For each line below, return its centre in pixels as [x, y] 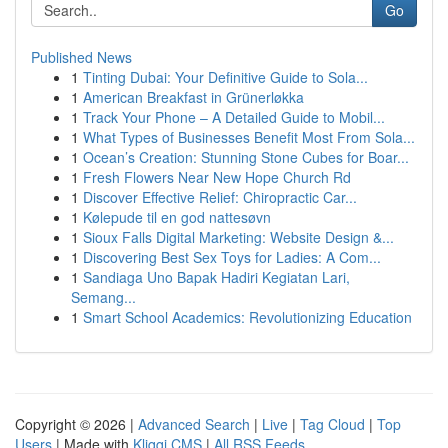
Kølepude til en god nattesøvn [177, 217]
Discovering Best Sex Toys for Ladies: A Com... [232, 257]
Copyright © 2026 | [76, 424]
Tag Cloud [332, 424]
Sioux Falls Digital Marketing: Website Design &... [238, 237]
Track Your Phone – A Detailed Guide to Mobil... [234, 117]
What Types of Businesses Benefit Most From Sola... [249, 137]
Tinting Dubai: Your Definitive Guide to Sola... [225, 77]
